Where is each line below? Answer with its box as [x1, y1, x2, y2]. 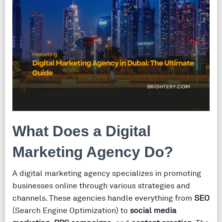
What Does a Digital [12, 123, 151, 139]
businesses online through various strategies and [12, 181, 190, 191]
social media [130, 206, 176, 216]
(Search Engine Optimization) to [12, 206, 130, 216]
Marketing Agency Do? [12, 144, 173, 160]
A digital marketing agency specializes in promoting [12, 168, 201, 178]
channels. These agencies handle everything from [12, 193, 194, 203]
